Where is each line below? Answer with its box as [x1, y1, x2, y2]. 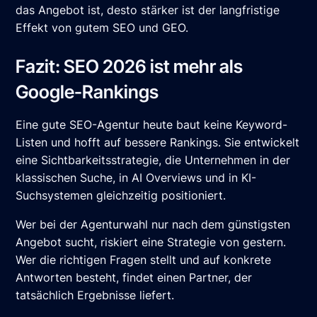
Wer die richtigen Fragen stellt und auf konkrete [16, 253, 272, 267]
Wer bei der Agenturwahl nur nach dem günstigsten [16, 217, 291, 232]
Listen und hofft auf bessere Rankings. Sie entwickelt [16, 135, 300, 150]
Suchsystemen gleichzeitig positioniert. [16, 188, 226, 203]
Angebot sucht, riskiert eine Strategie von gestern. [16, 235, 287, 250]
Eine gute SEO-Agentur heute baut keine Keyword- [16, 117, 288, 132]
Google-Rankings [16, 81, 159, 103]
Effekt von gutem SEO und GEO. [16, 21, 189, 35]
